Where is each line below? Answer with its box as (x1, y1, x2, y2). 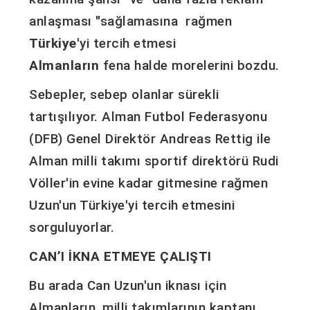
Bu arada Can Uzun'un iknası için (29, 277, 227, 294)
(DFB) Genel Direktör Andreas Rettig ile (29, 131, 271, 147)
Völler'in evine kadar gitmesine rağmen (29, 175, 268, 192)
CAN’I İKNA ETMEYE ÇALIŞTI (29, 248, 212, 265)
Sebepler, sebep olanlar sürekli (29, 86, 219, 103)
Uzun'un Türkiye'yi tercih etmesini (29, 197, 235, 214)
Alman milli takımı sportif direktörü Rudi (29, 153, 279, 170)
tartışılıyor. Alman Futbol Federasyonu (29, 109, 268, 125)
